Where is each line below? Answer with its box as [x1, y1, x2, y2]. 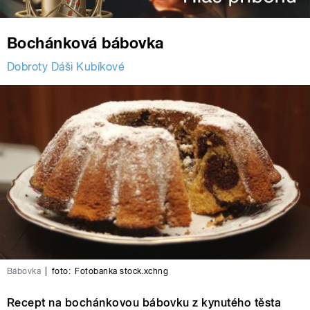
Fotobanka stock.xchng [75, 266, 169, 277]
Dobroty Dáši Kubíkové [7, 60, 125, 74]
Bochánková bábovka [7, 34, 164, 53]
